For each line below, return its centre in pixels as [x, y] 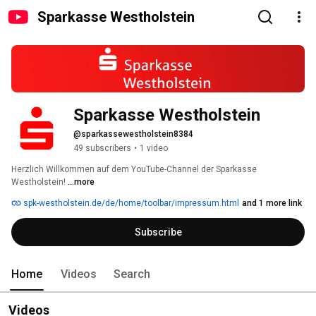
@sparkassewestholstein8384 [133, 134]
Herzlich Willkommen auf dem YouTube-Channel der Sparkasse [134, 170]
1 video [154, 148]
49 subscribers [102, 148]
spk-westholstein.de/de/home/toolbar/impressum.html [130, 203]
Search [132, 274]
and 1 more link [272, 203]
